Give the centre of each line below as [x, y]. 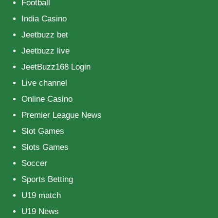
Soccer [34, 163]
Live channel [44, 83]
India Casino [44, 19]
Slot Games [43, 131]
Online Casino [47, 99]
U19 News [40, 212]
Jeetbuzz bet [45, 35]
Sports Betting [47, 180]
